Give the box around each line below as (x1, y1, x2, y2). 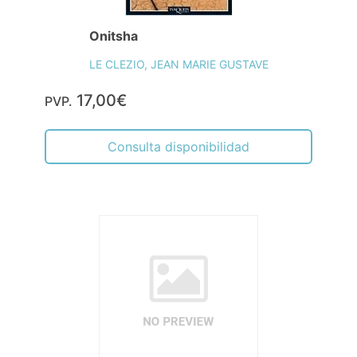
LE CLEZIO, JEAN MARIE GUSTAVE (88, 57, 269, 71)
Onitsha (88, 28, 138, 44)
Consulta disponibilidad (108, 139, 249, 155)
